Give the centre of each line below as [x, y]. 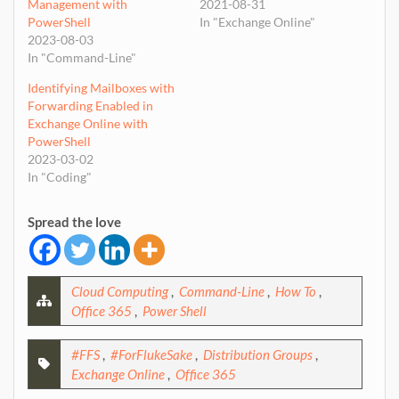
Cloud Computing [120, 291]
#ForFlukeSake [151, 354]
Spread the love [74, 222]
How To [296, 291]
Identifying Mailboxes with [101, 88]
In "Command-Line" [82, 57]
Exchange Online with [88, 123]
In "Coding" [60, 177]
